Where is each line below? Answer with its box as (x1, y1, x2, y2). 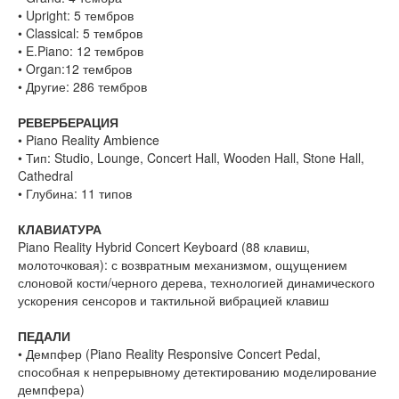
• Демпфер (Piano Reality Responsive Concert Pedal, (18, 345, 321, 363)
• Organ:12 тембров (18, 60, 132, 78)
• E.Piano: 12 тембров (18, 42, 143, 61)
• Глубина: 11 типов (18, 184, 132, 203)
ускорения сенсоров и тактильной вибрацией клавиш (18, 291, 329, 310)
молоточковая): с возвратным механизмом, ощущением (18, 256, 347, 274)
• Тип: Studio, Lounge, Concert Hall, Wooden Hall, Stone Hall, (18, 149, 364, 167)
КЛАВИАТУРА (18, 220, 102, 239)
